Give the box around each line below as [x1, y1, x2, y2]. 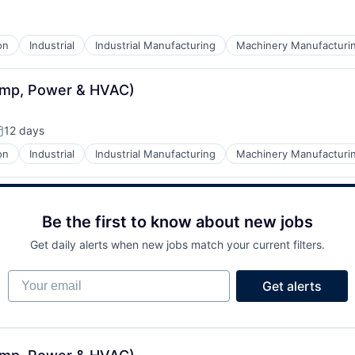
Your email [6, 269, 71, 286]
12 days [4, 124, 44, 138]
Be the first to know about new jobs [42, 212, 313, 232]
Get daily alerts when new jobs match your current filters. [30, 238, 325, 252]
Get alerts [261, 278, 322, 295]
